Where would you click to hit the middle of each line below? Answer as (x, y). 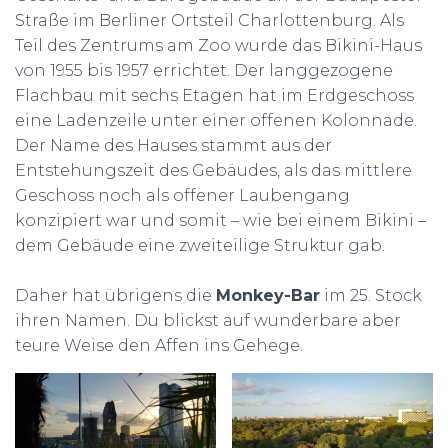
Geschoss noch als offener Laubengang (182, 195)
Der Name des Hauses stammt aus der (173, 145)
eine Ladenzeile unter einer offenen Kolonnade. (216, 120)
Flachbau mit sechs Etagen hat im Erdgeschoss (214, 95)
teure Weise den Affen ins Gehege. (159, 345)
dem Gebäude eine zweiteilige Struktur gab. (200, 245)
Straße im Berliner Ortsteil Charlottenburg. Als (209, 20)
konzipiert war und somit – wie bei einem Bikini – (220, 220)
